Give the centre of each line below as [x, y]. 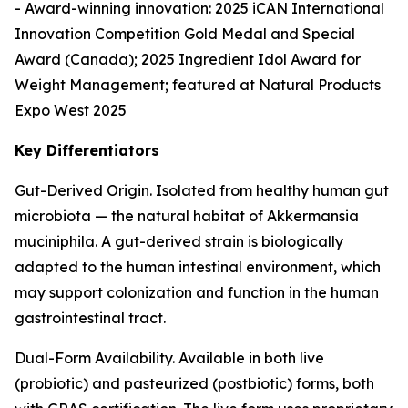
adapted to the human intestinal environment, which [198, 267]
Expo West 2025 [71, 110]
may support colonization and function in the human [197, 292]
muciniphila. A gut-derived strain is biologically [179, 241]
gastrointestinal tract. [90, 318]
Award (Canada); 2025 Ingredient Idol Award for [188, 59]
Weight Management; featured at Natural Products [198, 85]
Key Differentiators [87, 150]
